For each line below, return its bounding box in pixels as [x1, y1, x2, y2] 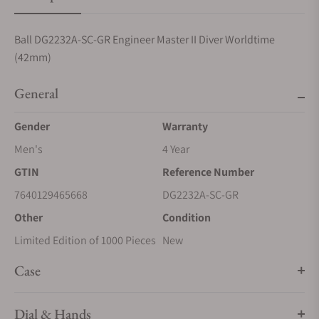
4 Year [162, 142, 189, 157]
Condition [162, 210, 211, 225]
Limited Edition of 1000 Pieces [14, 233, 156, 248]
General [14, 84, 58, 103]
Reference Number [162, 164, 254, 179]
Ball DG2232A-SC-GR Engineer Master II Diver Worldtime [14, 32, 275, 47]
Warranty [162, 119, 208, 134]
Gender [14, 119, 50, 134]
